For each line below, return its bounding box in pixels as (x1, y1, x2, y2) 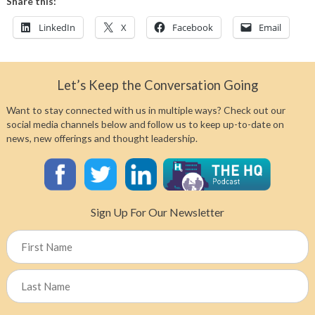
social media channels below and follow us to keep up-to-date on (6, 117, 284, 130)
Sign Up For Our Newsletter (91, 205, 224, 219)
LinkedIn (38, 20, 75, 34)
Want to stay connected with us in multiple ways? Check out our (6, 103, 285, 116)
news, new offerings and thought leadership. (6, 131, 198, 144)
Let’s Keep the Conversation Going (57, 77, 258, 94)
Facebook (172, 20, 213, 34)
